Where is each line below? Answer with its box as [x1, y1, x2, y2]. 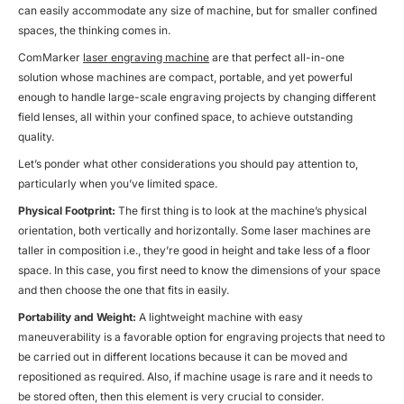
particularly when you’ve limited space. [18, 176, 217, 190]
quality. [18, 129, 60, 143]
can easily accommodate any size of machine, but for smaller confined [18, 3, 377, 17]
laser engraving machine [83, 50, 209, 64]
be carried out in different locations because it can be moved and [18, 349, 347, 363]
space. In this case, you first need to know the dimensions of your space [18, 262, 381, 277]
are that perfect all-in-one [209, 50, 344, 64]
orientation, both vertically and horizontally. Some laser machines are [18, 223, 371, 237]
